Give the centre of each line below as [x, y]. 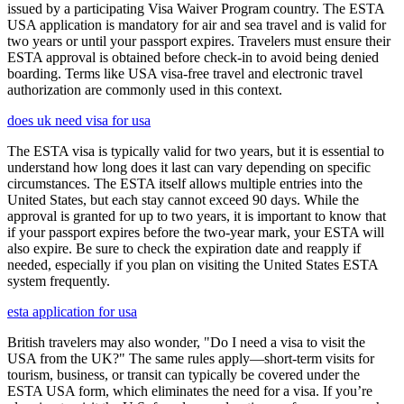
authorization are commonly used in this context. [145, 90]
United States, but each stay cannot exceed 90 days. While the [183, 200]
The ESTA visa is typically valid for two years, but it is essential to [196, 151]
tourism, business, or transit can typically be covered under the [184, 375]
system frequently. [59, 281]
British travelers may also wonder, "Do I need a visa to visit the [186, 342]
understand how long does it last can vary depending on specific [189, 167]
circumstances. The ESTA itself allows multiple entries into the [185, 184]
